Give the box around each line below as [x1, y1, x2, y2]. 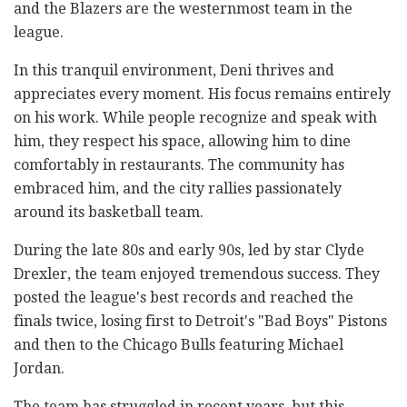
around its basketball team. [14, 203, 203, 221]
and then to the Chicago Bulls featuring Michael [14, 335, 343, 353]
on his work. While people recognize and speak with [14, 108, 377, 126]
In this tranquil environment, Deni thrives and [14, 61, 334, 79]
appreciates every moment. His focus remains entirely [14, 84, 391, 103]
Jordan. [14, 359, 65, 377]
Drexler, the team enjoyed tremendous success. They [14, 264, 380, 283]
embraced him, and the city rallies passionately [14, 179, 342, 197]
